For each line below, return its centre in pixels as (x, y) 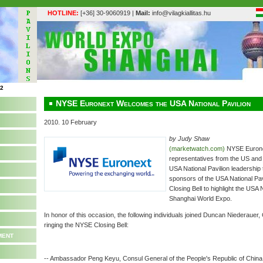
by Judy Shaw (189, 139)
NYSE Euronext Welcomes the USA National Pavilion (153, 103)
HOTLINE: (63, 13)
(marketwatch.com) (198, 149)
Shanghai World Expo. (200, 198)
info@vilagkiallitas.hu (181, 13)
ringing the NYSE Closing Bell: (86, 225)
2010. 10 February (70, 122)
